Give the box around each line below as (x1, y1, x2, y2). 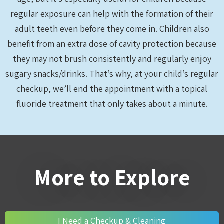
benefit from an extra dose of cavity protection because (7, 38, 216, 49)
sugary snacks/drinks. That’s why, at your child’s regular (5, 68, 218, 79)
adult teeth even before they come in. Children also (14, 23, 209, 34)
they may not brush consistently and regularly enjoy (12, 53, 211, 64)
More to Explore (33, 162, 190, 192)
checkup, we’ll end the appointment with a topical (16, 83, 207, 94)
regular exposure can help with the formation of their (10, 8, 213, 19)
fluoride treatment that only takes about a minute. (16, 98, 208, 109)
